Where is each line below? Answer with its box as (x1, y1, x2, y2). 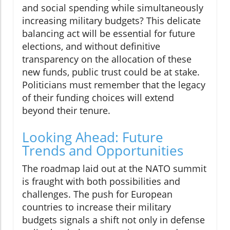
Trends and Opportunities (22, 141, 183, 160)
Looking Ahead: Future (22, 128, 163, 147)
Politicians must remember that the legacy (22, 79, 205, 91)
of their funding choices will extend (22, 91, 174, 104)
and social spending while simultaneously (22, 2, 203, 14)
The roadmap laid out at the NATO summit (22, 162, 206, 175)
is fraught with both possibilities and (22, 175, 180, 188)
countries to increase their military (22, 201, 171, 214)
